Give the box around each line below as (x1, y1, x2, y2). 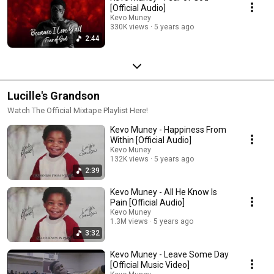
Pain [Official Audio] (110, 197, 185, 207)
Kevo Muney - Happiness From (110, 124, 226, 135)
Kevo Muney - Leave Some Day (110, 249, 229, 259)
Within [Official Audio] (110, 135, 191, 145)
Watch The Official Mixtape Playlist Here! (7, 105, 148, 115)
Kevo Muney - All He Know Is (110, 187, 217, 197)
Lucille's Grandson (7, 89, 100, 102)
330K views (110, 22, 149, 31)
